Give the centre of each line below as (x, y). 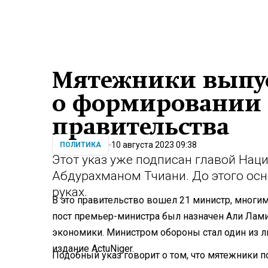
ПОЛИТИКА (80, 145)
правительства (141, 127)
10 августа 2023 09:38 (154, 144)
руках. (70, 192)
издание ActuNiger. (93, 248)
